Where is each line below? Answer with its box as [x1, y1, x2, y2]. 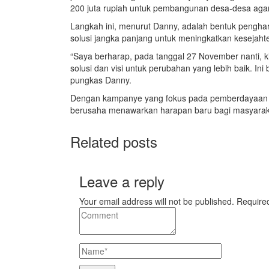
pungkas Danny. [70, 74, 131, 86]
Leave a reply [79, 171, 165, 192]
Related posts [70, 131, 157, 153]
